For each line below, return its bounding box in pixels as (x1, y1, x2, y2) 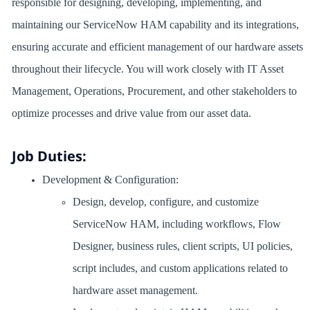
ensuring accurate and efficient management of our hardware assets (11, 41, 303, 53)
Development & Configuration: (42, 174, 183, 186)
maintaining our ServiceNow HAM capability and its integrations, (11, 19, 299, 31)
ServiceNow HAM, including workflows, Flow (72, 218, 281, 230)
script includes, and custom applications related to (72, 262, 288, 275)
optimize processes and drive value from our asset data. (11, 107, 253, 120)
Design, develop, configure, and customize (72, 196, 259, 208)
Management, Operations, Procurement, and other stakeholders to (11, 85, 297, 98)
